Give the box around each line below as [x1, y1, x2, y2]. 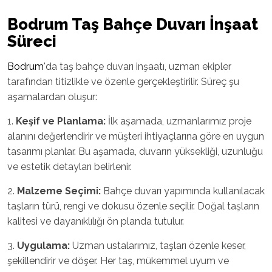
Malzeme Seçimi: [17, 185, 101, 197]
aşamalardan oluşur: [7, 90, 97, 103]
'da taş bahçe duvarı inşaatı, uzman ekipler [44, 60, 231, 72]
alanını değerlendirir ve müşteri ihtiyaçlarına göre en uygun [7, 130, 264, 142]
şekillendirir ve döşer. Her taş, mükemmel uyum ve [7, 254, 229, 267]
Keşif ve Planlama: [16, 115, 106, 127]
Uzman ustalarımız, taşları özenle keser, [70, 239, 246, 251]
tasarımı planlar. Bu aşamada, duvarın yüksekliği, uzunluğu [7, 145, 263, 157]
